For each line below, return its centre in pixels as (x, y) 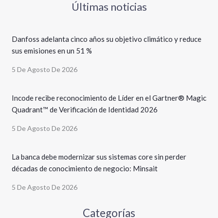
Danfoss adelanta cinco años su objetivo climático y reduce (107, 39)
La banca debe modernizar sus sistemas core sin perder (99, 156)
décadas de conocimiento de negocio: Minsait (85, 168)
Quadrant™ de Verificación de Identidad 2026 (85, 109)
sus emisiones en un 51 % (53, 50)
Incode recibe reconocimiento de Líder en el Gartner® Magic (109, 98)
